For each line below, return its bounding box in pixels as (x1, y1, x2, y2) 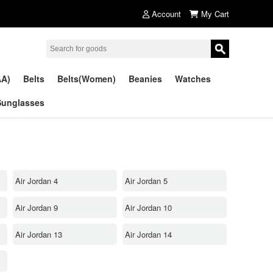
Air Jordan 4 (15, 174, 58, 186)
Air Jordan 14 (125, 228, 172, 240)
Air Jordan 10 (125, 201, 172, 213)
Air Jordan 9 (15, 201, 58, 213)
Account (152, 8, 181, 19)
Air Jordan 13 (15, 228, 62, 240)
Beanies (129, 73, 162, 85)
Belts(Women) (57, 73, 116, 85)
